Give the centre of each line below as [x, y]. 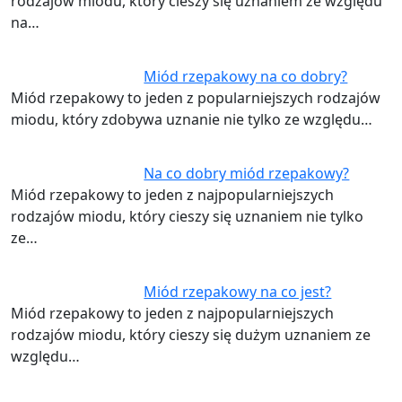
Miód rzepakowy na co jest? [238, 292]
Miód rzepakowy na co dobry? [246, 76]
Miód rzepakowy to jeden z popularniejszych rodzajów [196, 98]
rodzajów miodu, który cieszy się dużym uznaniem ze [191, 335]
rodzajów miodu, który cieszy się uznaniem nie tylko [187, 216]
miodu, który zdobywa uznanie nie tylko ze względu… [192, 119]
